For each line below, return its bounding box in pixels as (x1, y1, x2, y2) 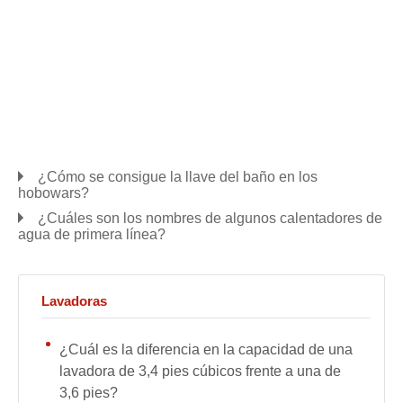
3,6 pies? (59, 385, 118, 400)
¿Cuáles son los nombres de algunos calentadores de (38, 210, 382, 226)
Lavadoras (41, 293, 107, 309)
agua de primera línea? (18, 227, 166, 242)
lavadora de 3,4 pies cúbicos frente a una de (59, 363, 341, 379)
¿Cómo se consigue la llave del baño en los (38, 169, 318, 184)
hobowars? (18, 185, 89, 201)
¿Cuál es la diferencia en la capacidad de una (59, 342, 353, 357)
